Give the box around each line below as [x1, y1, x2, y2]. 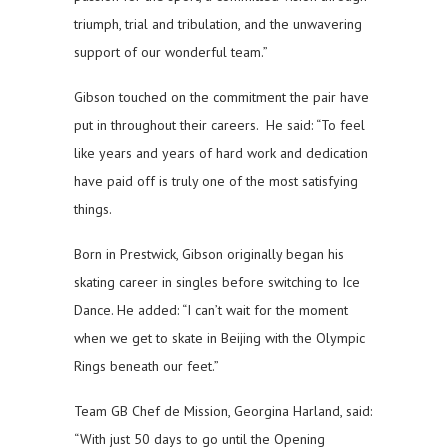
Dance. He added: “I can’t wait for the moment [74, 301, 348, 320]
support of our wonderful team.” [74, 43, 268, 62]
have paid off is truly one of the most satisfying [74, 172, 358, 191]
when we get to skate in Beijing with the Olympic [74, 329, 365, 348]
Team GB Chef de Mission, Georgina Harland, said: [74, 402, 372, 421]
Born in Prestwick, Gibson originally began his [74, 245, 344, 264]
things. [74, 200, 112, 219]
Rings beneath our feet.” [74, 357, 219, 376]
